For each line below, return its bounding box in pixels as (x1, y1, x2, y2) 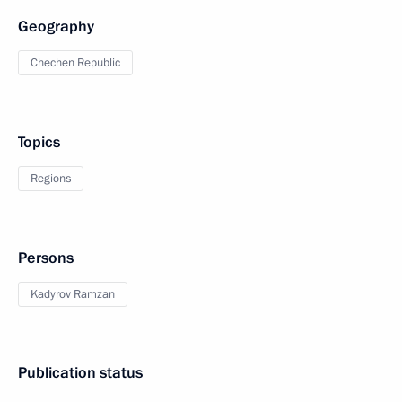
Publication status (18, 363, 143, 383)
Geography (18, 16, 94, 37)
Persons (18, 248, 74, 268)
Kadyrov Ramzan (31, 286, 115, 302)
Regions (31, 170, 71, 187)
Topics (18, 132, 60, 153)
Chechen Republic (31, 55, 120, 71)
